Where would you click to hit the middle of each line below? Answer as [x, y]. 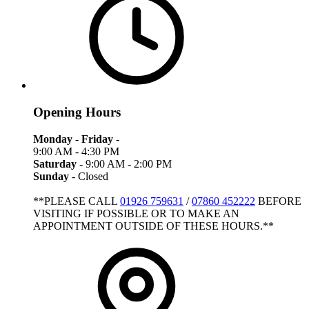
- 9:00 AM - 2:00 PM [126, 163]
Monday [53, 139]
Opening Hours [77, 112]
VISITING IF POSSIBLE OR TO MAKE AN [136, 213]
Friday [97, 139]
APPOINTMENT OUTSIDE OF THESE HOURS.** [153, 226]
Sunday [51, 176]
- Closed [89, 176]
